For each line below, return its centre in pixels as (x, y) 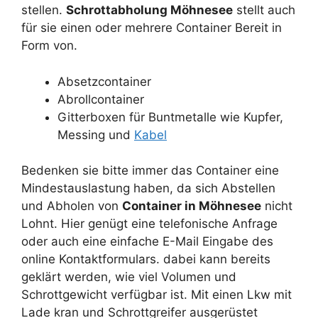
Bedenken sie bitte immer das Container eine (150, 171)
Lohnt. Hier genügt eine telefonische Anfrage (149, 224)
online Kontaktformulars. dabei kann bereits (146, 259)
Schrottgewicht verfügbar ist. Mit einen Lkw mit (157, 295)
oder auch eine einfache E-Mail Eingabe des (147, 242)
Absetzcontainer (104, 81)
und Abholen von (72, 206)
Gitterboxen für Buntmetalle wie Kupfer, (170, 117)
